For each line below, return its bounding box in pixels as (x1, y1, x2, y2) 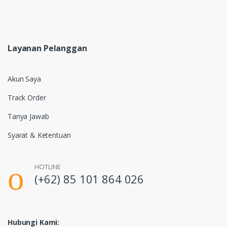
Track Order (8, 92, 46, 102)
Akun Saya (8, 73, 41, 84)
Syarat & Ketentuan (8, 130, 71, 140)
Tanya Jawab (8, 111, 49, 121)
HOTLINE (34, 162, 61, 171)
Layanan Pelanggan (8, 42, 87, 54)
